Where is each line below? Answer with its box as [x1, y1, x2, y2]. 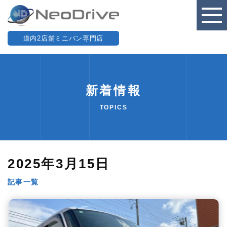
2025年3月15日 [8, 156, 110, 171]
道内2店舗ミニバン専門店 [23, 34, 104, 42]
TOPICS [99, 103, 128, 111]
